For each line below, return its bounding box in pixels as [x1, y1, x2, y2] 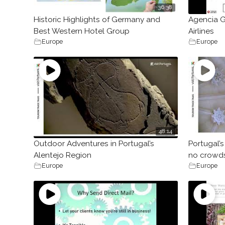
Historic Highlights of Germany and [34, 15, 161, 25]
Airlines [188, 27, 214, 36]
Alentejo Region [34, 150, 92, 160]
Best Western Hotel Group [34, 27, 130, 36]
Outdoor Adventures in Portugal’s [34, 139, 155, 148]
